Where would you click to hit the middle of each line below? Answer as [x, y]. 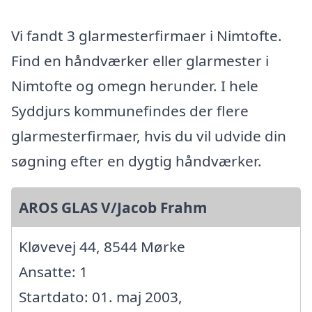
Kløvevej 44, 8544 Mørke [102, 247]
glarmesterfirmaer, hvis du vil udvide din [149, 136]
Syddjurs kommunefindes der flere [130, 111]
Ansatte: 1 [53, 272]
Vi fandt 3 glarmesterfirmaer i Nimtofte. [147, 36]
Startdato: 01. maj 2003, [101, 297]
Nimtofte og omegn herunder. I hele [135, 86]
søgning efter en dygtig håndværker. [136, 161]
